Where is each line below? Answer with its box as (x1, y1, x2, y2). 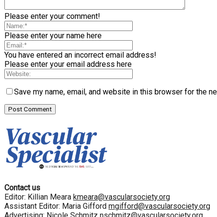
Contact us (4, 183, 40, 192)
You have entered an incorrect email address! (4, 50, 156, 60)
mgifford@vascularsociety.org (108, 201, 210, 211)
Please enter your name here (4, 31, 102, 41)
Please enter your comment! (4, 12, 100, 21)
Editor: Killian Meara (4, 192, 73, 201)
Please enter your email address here (4, 60, 132, 69)
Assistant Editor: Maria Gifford (4, 201, 108, 211)
